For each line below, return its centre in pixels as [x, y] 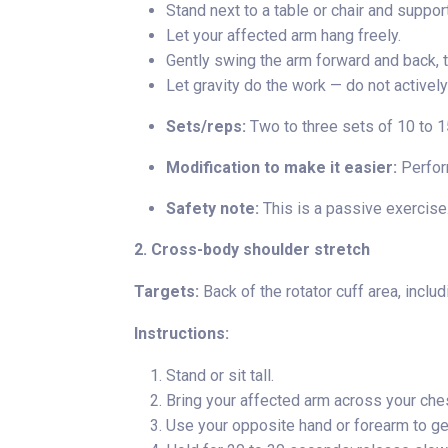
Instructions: [181, 333]
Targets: [166, 291]
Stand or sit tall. [220, 375]
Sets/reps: [206, 126]
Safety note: [212, 208]
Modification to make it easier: [281, 167]
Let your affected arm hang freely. [283, 35]
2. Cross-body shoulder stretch [254, 249]
